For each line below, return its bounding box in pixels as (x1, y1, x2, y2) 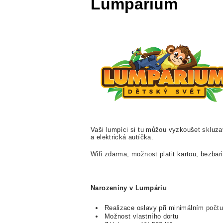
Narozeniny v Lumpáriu (91, 184, 167, 192)
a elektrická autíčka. (91, 133, 154, 141)
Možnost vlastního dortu (104, 212, 179, 220)
